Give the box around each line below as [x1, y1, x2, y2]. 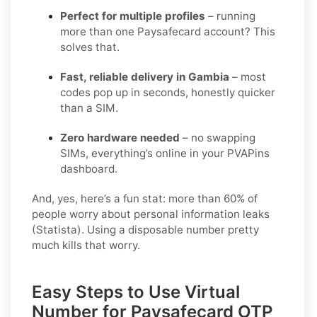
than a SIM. [60, 100, 118, 115]
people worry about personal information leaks [32, 207, 270, 221]
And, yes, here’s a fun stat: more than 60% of [32, 191, 258, 205]
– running [205, 8, 255, 23]
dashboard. [60, 161, 117, 175]
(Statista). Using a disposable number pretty [32, 222, 259, 236]
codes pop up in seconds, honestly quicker [60, 85, 275, 99]
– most [229, 69, 266, 83]
